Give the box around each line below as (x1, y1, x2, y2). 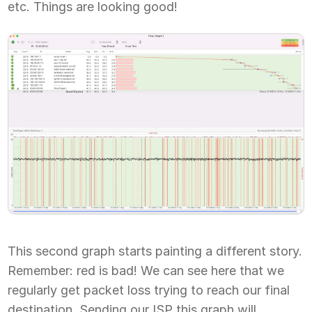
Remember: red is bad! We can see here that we (8, 263, 285, 278)
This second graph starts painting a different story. (8, 243, 303, 258)
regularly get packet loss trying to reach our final (8, 282, 290, 297)
